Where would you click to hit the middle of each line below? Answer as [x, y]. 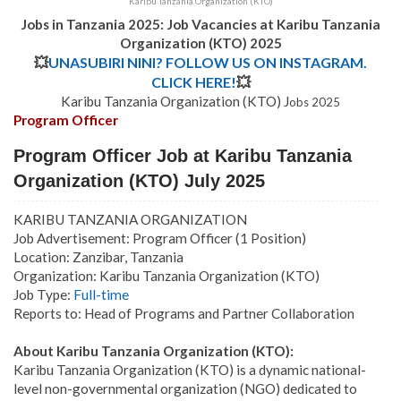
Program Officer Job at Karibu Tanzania [183, 156]
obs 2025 [315, 102]
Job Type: [43, 295]
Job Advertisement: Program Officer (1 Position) [160, 239]
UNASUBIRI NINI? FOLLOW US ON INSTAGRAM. [208, 63]
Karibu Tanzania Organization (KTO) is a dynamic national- [190, 370]
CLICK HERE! [193, 82]
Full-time [101, 295]
